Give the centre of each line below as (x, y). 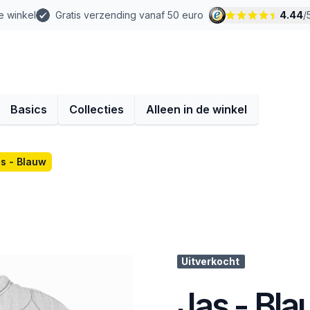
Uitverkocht (210, 261)
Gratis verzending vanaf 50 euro (129, 15)
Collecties (97, 109)
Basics (29, 109)
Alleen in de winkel (197, 109)
